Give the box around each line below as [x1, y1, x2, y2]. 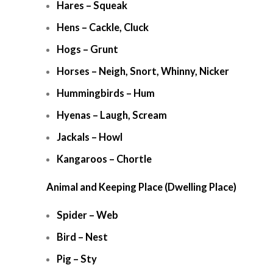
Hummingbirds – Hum [57, 87, 155, 99]
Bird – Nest [57, 231, 108, 243]
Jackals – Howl [57, 131, 122, 143]
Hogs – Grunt [57, 43, 118, 55]
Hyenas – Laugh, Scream [57, 109, 167, 121]
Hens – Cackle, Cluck [57, 21, 149, 34]
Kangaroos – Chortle [57, 153, 152, 165]
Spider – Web [57, 209, 118, 221]
